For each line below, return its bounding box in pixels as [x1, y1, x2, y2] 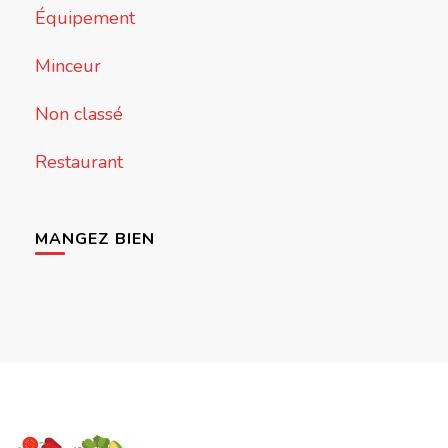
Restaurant [34, 150, 123, 175]
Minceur [34, 54, 101, 79]
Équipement [34, 6, 135, 31]
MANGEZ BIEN [34, 228, 155, 251]
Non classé [34, 102, 123, 127]
